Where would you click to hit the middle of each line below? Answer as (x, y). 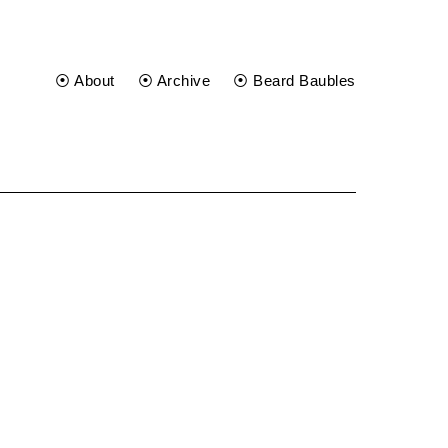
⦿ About (85, 80)
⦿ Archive (174, 80)
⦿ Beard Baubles (294, 80)
